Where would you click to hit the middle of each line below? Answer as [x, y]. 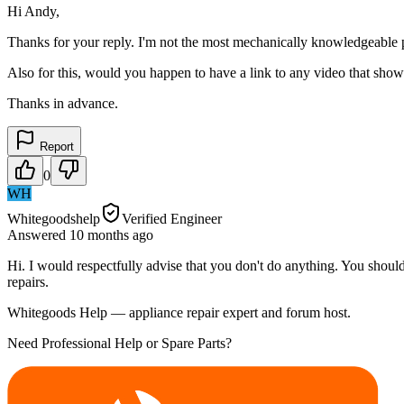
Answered [38, 234]
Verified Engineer [172, 218]
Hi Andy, [33, 11]
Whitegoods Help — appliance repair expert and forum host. [179, 312]
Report [55, 146]
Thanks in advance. [63, 103]
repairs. [28, 281]
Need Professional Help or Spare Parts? [119, 343]
